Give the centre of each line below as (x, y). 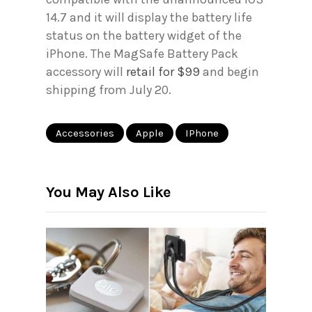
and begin (229, 72)
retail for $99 (163, 72)
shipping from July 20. (111, 90)
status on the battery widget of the (144, 36)
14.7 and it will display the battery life (149, 18)
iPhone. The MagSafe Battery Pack (142, 54)
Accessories (85, 133)
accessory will (86, 72)
